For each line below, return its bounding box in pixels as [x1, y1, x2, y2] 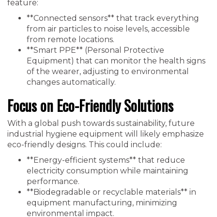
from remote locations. [27, 35, 114, 44]
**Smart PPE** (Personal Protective [27, 46, 164, 55]
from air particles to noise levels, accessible [27, 24, 190, 33]
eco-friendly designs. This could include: [7, 140, 162, 149]
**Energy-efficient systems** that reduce [27, 155, 185, 165]
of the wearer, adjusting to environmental [27, 67, 189, 76]
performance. [27, 177, 79, 186]
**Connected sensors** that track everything [27, 14, 199, 23]
